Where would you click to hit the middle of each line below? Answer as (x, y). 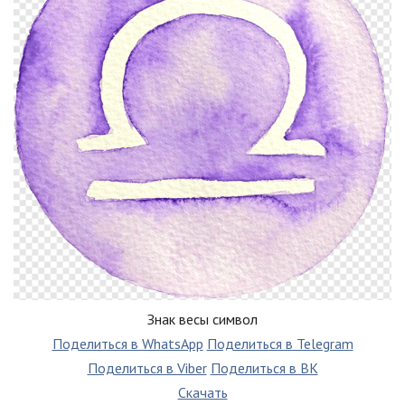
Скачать (202, 393)
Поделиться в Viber (147, 368)
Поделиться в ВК (264, 368)
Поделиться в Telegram (280, 344)
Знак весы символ (202, 320)
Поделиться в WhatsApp (127, 344)
